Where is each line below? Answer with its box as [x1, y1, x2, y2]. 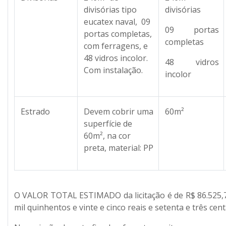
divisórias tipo [84, 4, 137, 15]
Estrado [21, 105, 50, 117]
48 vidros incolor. [84, 52, 148, 64]
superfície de [84, 118, 132, 129]
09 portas [165, 24, 219, 35]
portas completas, [84, 28, 152, 39]
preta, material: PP [84, 142, 153, 153]
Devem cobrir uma [84, 105, 153, 117]
